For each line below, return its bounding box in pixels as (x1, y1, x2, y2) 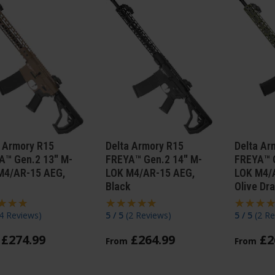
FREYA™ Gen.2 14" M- (105, 153, 202, 166)
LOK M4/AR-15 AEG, (105, 166, 195, 180)
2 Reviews (128, 209, 168, 222)
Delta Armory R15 (105, 139, 184, 153)
